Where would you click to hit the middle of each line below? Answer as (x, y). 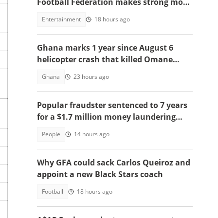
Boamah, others (68, 71)
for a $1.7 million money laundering (106, 117)
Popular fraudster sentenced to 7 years (112, 105)
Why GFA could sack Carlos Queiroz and (114, 163)
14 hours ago (92, 134)
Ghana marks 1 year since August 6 (105, 48)
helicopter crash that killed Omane (105, 59)
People (51, 134)
